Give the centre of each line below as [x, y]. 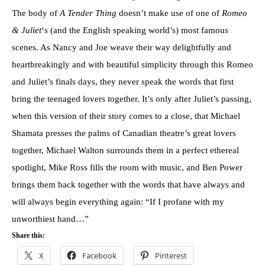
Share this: [28, 236]
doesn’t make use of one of [168, 13]
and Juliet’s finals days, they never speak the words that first [123, 82]
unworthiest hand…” [50, 219]
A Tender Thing [88, 13]
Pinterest [171, 256]
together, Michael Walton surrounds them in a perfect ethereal [125, 151]
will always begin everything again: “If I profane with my [118, 202]
